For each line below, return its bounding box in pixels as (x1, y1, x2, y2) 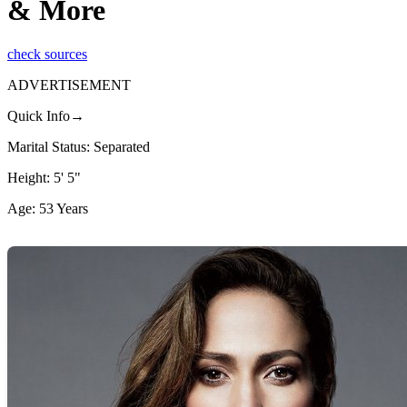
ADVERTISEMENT (7, 77, 131, 94)
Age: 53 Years (7, 201, 88, 217)
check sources (7, 46, 87, 63)
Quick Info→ (7, 108, 84, 124)
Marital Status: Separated (7, 139, 150, 155)
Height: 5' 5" (7, 170, 81, 186)
